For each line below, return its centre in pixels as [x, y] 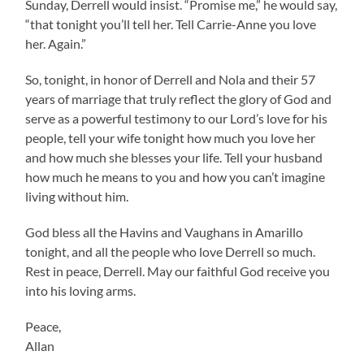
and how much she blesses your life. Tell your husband [174, 158]
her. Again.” [56, 44]
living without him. [77, 197]
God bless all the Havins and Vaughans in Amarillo [165, 232]
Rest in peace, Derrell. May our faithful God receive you [178, 271]
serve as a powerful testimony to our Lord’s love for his [177, 119]
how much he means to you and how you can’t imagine [175, 177]
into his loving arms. [81, 291]
